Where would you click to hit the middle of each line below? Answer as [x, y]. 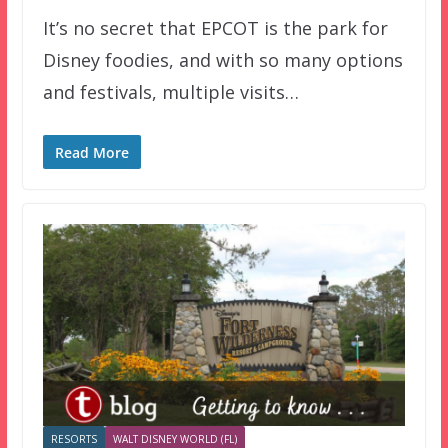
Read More [91, 152]
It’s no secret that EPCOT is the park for [215, 28]
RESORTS [73, 438]
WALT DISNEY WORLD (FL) [174, 438]
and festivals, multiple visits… [170, 92]
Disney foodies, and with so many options [222, 60]
